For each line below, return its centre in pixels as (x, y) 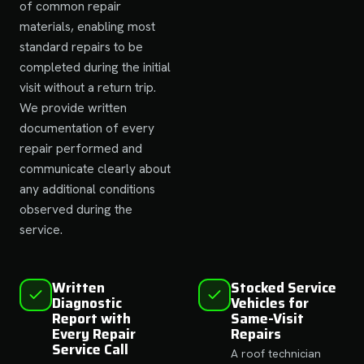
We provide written (73, 107)
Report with (91, 318)
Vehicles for (270, 303)
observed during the (76, 209)
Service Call (90, 349)
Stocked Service (284, 287)
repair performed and (81, 148)
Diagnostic (87, 303)
